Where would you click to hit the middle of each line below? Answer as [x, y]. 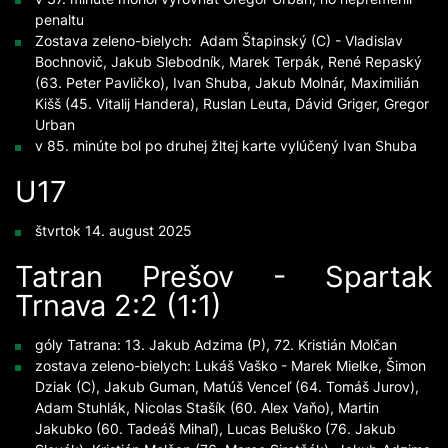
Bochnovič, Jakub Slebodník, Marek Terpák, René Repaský [228, 62]
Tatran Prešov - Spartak [224, 276]
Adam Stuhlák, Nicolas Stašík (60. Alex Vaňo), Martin [207, 408]
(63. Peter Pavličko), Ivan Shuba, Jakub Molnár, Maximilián [227, 83]
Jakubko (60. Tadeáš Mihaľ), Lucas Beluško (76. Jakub [215, 429]
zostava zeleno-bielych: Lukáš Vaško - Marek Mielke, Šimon [230, 366]
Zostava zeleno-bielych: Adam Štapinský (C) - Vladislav [219, 41]
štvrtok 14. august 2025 [113, 231]
